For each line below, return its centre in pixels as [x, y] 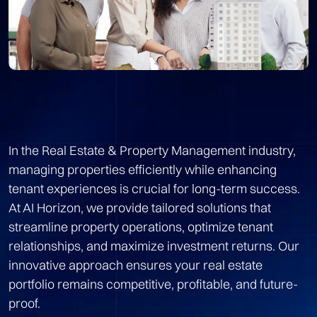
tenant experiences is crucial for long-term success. [154, 188]
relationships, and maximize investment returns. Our [154, 246]
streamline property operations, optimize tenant [141, 226]
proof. [24, 303]
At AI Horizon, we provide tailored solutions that [140, 207]
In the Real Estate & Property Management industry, [152, 150]
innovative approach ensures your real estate [136, 265]
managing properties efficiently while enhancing [143, 169]
